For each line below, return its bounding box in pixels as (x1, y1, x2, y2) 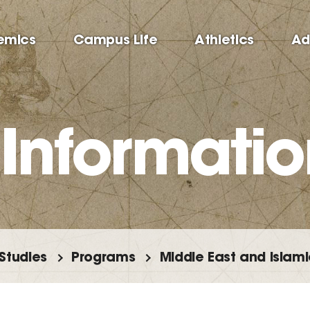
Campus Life (73, 30, 158, 48)
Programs (71, 248, 136, 266)
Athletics (194, 30, 254, 48)
